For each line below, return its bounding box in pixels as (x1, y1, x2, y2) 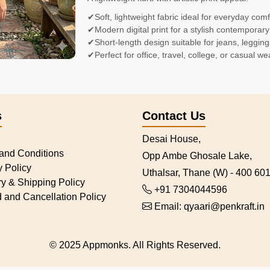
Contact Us (142, 108, 206, 122)
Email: (152, 201, 184, 212)
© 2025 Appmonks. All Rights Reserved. (49, 239, 221, 250)
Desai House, (142, 133, 201, 144)
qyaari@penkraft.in (184, 201, 265, 212)
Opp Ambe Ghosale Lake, (142, 150, 252, 161)
